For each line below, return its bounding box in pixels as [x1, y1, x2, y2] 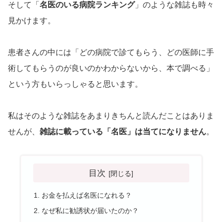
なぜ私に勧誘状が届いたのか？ [41, 206, 139, 215]
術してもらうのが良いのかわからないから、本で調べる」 [8, 64, 214, 73]
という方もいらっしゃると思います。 [8, 80, 143, 89]
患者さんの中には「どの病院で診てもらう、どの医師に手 [8, 48, 214, 57]
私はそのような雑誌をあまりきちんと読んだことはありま [8, 111, 214, 120]
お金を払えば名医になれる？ [41, 191, 132, 199]
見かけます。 [8, 16, 55, 25]
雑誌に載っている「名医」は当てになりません [40, 127, 206, 136]
